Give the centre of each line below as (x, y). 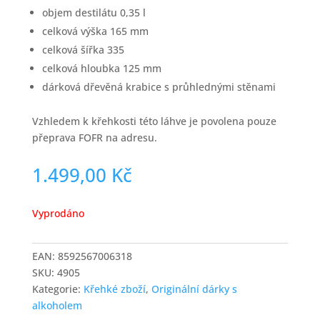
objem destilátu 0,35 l (94, 13)
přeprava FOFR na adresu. (94, 138)
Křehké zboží (114, 289)
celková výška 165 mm (95, 31)
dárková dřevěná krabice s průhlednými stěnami (159, 87)
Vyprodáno (58, 214)
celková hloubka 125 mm (101, 69)
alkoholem (57, 306)
